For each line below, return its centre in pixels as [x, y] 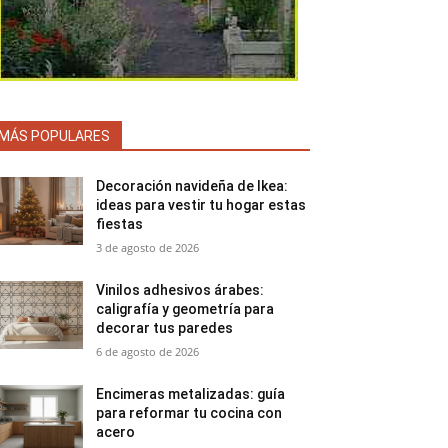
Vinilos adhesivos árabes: [180, 290]
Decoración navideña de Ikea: [192, 186]
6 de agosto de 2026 [148, 351]
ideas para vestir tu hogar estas [201, 205]
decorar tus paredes [165, 328]
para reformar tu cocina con [189, 413]
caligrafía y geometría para [185, 309]
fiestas [120, 224]
